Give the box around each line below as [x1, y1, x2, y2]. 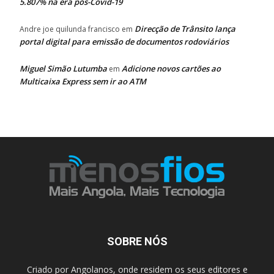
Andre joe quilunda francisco [20, 24, 120, 34]
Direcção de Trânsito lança [135, 23, 235, 34]
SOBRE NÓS [106, 234, 168, 248]
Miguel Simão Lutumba [20, 63, 107, 74]
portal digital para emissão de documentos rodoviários [20, 36, 229, 47]
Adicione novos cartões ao [122, 63, 221, 74]
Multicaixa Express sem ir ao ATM [20, 76, 146, 87]
